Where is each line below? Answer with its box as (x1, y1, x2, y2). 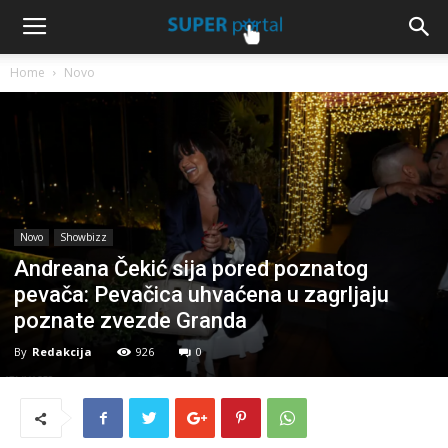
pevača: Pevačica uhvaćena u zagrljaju (14, 282, 389, 308)
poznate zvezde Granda (14, 308, 247, 334)
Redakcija (32, 344, 92, 360)
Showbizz (60, 230, 107, 245)
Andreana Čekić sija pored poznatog (14, 256, 368, 282)
